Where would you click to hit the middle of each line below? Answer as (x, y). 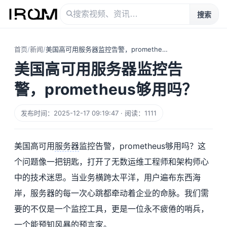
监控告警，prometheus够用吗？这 (142, 146)
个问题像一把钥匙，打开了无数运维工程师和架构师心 (111, 162)
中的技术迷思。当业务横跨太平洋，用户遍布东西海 (107, 177)
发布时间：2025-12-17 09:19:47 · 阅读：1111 (89, 113)
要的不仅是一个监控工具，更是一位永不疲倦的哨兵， (111, 209)
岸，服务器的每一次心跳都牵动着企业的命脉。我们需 (111, 193)
